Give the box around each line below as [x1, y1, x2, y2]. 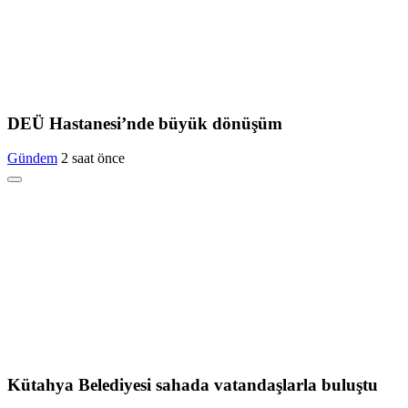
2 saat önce [61, 150, 125, 167]
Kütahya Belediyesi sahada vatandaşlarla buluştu [7, 375, 378, 394]
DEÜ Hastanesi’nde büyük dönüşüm [7, 113, 282, 133]
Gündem [7, 150, 57, 167]
